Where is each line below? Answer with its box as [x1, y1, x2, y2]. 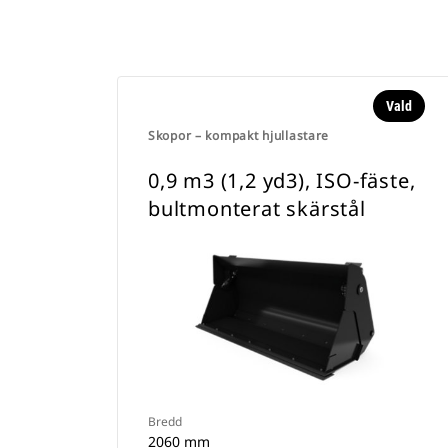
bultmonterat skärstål [148, 195, 366, 222]
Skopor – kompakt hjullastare [148, 127, 330, 144]
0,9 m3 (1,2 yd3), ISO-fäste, [148, 167, 416, 194]
